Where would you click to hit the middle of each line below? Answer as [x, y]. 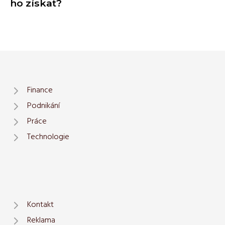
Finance [40, 90]
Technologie [48, 137]
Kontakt [40, 205]
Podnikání [43, 106]
